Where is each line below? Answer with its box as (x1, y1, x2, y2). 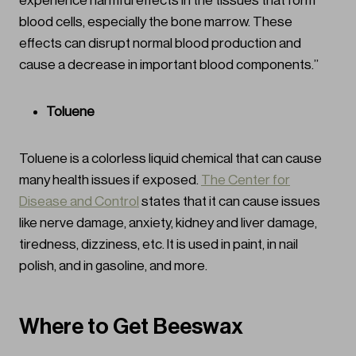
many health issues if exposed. (19, 173, 201, 188)
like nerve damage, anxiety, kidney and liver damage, (19, 216, 317, 230)
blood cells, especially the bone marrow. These (19, 15, 292, 29)
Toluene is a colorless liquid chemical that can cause (19, 152, 322, 166)
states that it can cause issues (139, 195, 320, 209)
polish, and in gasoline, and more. (19, 259, 210, 273)
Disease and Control (19, 195, 139, 209)
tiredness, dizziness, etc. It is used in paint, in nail (19, 238, 298, 252)
